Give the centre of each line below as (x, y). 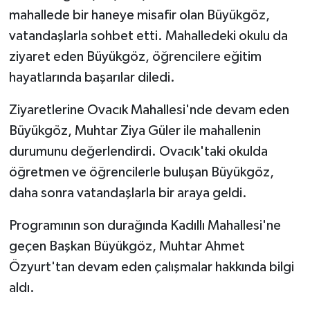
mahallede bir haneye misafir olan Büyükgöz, (139, 15)
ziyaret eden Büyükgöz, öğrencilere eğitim (135, 56)
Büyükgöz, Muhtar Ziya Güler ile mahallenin (135, 130)
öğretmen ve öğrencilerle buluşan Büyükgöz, (141, 172)
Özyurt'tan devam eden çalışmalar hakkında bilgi (151, 267)
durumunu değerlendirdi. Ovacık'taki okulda (138, 151)
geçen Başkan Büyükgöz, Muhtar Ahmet (127, 246)
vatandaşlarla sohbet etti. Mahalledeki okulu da (148, 36)
